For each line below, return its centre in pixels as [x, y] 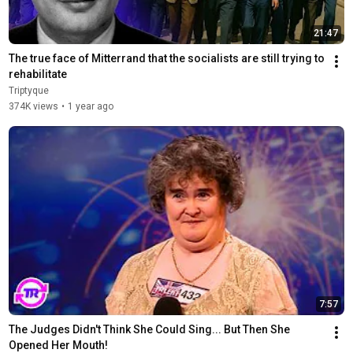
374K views [33, 106]
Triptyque [28, 90]
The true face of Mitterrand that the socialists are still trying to [166, 58]
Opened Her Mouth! [58, 345]
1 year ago [90, 106]
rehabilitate [37, 74]
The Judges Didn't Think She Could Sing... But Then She [149, 329]
